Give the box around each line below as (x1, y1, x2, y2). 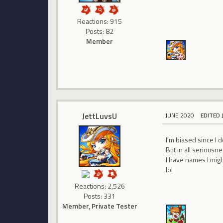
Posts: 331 (84, 190, 116, 201)
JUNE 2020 (165, 110, 195, 120)
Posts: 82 (86, 26, 114, 37)
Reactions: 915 (77, 16, 122, 27)
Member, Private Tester (62, 200, 137, 211)
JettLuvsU (82, 110, 117, 122)
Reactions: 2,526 (74, 180, 125, 191)
